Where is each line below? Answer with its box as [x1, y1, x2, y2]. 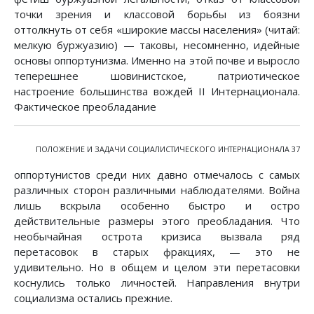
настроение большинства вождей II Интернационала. [14, 84, 300, 99]
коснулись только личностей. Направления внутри [14, 275, 300, 290]
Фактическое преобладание [14, 100, 156, 114]
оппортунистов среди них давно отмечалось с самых [14, 168, 300, 182]
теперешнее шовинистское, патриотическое [14, 69, 300, 83]
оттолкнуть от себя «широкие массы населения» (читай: [14, 22, 300, 37]
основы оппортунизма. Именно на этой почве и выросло [14, 53, 300, 68]
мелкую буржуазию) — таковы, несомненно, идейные [14, 38, 300, 53]
